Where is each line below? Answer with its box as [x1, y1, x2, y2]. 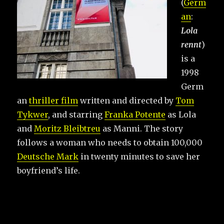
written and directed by [78, 95, 176, 105]
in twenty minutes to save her [78, 151, 200, 161]
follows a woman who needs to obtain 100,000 [17, 137, 203, 147]
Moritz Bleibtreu [34, 123, 101, 133]
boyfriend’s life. [17, 165, 80, 175]
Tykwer [17, 109, 48, 119]
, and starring [48, 109, 105, 119]
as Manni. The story [100, 123, 183, 133]
